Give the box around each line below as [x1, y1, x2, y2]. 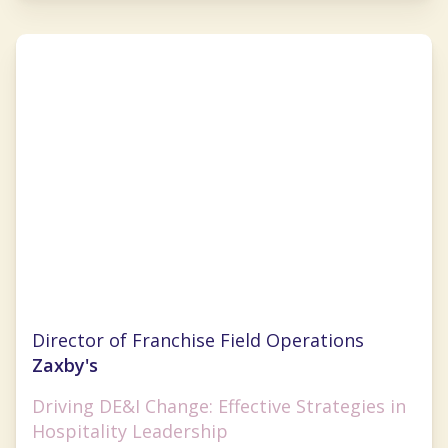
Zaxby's [32, 352, 98, 377]
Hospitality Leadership [32, 418, 228, 443]
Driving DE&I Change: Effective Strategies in [32, 393, 406, 418]
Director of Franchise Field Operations [32, 327, 364, 352]
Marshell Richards [40, 311, 228, 339]
